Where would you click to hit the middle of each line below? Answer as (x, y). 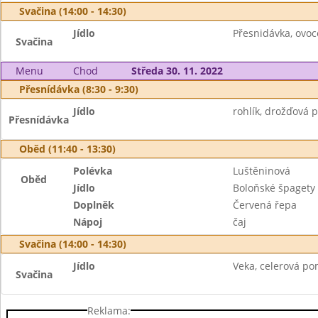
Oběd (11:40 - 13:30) (67, 149)
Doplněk (94, 205)
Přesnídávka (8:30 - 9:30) (79, 89)
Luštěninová (261, 171)
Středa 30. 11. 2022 (177, 71)
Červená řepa (264, 205)
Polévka (93, 171)
